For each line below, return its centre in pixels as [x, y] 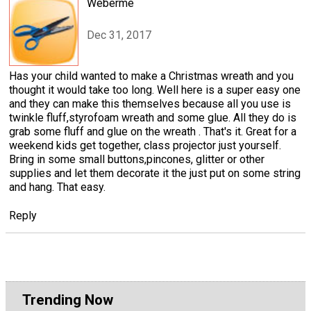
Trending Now [68, 300]
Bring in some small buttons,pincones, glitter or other [137, 159]
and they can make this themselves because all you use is [150, 103]
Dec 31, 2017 [119, 35]
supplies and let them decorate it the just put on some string [155, 173]
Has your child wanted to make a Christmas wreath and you [151, 76]
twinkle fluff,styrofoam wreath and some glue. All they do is [153, 117]
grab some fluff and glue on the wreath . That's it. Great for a [153, 131]
